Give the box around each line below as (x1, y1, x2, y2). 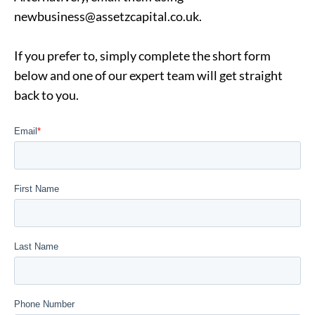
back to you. (14, 87, 79, 103)
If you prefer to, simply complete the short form (14, 48, 271, 63)
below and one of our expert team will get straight (14, 67, 283, 83)
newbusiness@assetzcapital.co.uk (14, 8, 199, 24)
